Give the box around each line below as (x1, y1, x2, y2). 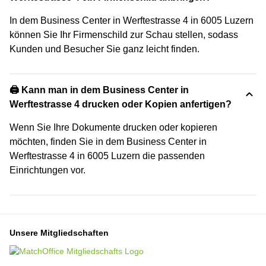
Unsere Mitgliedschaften (9, 228, 109, 237)
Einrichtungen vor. (9, 165, 85, 175)
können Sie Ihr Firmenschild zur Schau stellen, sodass (9, 30, 238, 40)
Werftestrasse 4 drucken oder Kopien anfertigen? (9, 99, 232, 109)
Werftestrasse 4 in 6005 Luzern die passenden (9, 151, 205, 161)
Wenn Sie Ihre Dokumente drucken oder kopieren (9, 122, 217, 132)
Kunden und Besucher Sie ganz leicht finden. (9, 44, 199, 54)
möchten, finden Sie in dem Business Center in (9, 137, 207, 147)
